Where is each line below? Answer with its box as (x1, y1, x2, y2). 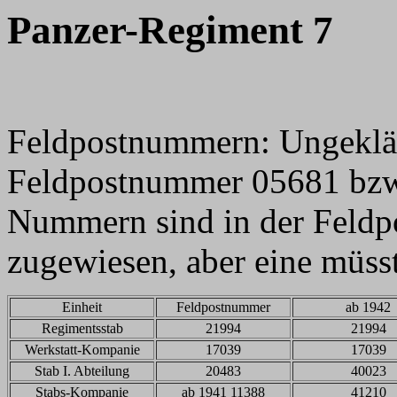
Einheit (62, 300, 102, 315)
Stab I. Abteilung (35, 363, 129, 378)
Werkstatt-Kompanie (24, 342, 140, 357)
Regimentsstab (41, 321, 123, 336)
